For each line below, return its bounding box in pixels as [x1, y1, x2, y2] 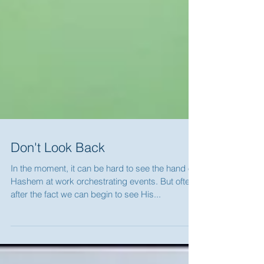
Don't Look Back [11, 165, 105, 181]
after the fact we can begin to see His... [11, 214, 161, 226]
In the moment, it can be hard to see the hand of [11, 189, 195, 200]
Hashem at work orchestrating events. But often [11, 202, 194, 213]
